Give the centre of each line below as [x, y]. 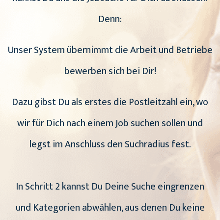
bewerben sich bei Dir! [110, 71]
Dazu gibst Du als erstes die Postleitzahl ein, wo [110, 102]
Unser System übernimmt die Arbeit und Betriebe [110, 50]
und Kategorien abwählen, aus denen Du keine [110, 208]
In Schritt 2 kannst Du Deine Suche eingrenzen [110, 187]
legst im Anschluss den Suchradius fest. [110, 145]
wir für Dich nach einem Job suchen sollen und [110, 124]
